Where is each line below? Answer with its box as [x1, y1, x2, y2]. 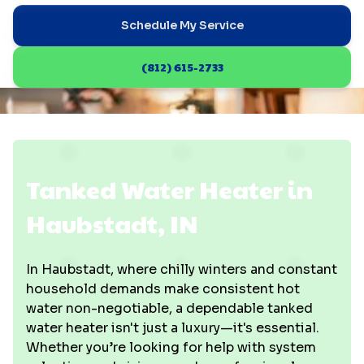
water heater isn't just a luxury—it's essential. [26, 319, 319, 336]
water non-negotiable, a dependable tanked [26, 300, 313, 317]
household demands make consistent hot [26, 280, 300, 297]
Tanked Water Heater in [26, 172, 313, 206]
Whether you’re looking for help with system [26, 339, 316, 356]
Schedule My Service [120, 18, 244, 32]
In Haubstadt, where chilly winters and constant [26, 261, 337, 278]
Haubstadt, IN [26, 206, 197, 240]
